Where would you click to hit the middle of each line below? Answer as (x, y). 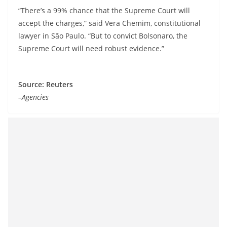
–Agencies (33, 97)
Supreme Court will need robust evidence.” (91, 49)
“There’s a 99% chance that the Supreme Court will (104, 11)
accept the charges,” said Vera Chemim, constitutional (109, 23)
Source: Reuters (46, 85)
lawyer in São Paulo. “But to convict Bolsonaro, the (103, 36)
